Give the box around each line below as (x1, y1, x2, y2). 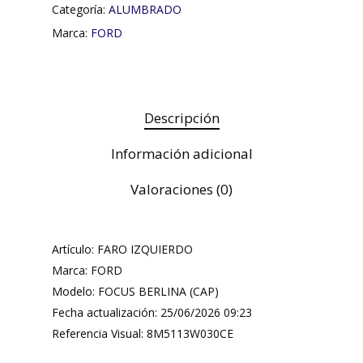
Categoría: (52, 2, 109, 17)
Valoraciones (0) (130, 180, 233, 199)
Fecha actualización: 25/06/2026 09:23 (52, 305, 252, 320)
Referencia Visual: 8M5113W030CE (52, 326, 233, 341)
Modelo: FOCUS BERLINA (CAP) (52, 284, 219, 299)
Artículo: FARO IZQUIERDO (52, 241, 193, 257)
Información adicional (110, 144, 253, 163)
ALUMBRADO (109, 2, 181, 17)
